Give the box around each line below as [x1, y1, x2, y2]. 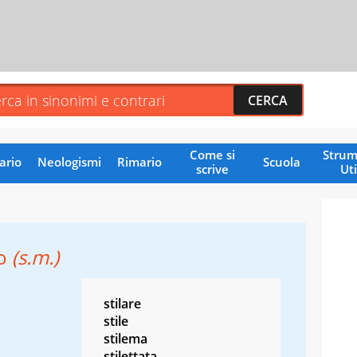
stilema [104, 329, 147, 347]
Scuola [262, 153, 300, 170]
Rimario [116, 153, 162, 170]
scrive [195, 160, 229, 177]
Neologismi [37, 153, 101, 170]
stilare [104, 294, 141, 312]
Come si [189, 146, 235, 163]
